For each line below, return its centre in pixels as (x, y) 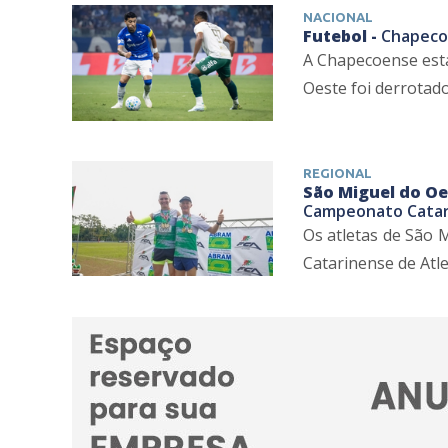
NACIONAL (337, 16)
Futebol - (341, 35)
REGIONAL (337, 172)
